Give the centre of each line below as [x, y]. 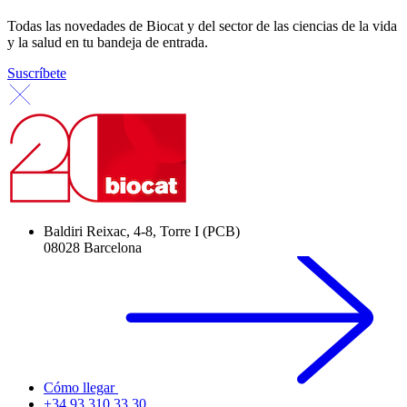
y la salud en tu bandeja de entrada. [108, 43]
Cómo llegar [81, 388]
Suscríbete [37, 74]
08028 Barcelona [93, 248]
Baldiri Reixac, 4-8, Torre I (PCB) [142, 232]
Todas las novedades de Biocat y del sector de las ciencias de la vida [202, 26]
